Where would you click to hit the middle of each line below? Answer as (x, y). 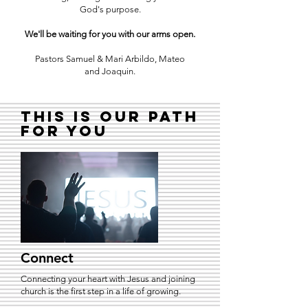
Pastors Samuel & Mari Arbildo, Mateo (110, 59)
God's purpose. (110, 9)
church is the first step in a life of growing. (101, 291)
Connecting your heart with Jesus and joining (108, 279)
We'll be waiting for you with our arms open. (110, 34)
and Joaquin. (110, 71)
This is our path (110, 117)
